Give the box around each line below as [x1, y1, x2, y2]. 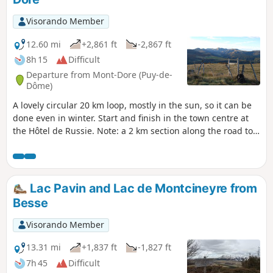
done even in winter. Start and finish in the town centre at [13, 112, 249, 124]
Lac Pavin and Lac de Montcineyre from [27, 181, 257, 196]
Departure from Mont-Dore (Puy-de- [26, 68, 172, 80]
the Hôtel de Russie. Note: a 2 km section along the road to [13, 125, 253, 137]
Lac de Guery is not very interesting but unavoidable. [13, 138, 230, 150]
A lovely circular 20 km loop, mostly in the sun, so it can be [13, 99, 252, 112]
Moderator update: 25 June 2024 [13, 151, 145, 163]
